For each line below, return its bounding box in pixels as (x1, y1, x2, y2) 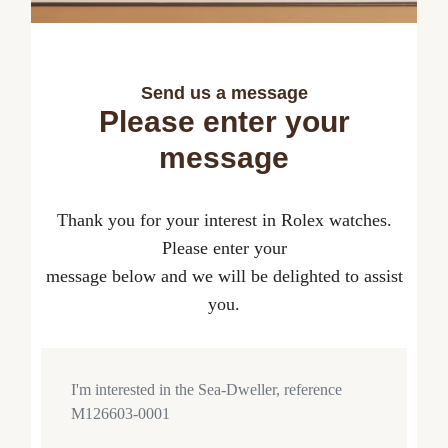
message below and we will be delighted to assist (45, 265, 403, 286)
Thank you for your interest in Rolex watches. (56, 209, 392, 230)
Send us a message (140, 82, 308, 103)
